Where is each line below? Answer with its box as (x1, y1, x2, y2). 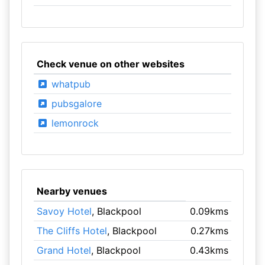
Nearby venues (36, 185, 107, 197)
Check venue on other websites (36, 58, 185, 70)
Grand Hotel (36, 244, 91, 256)
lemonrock (48, 117, 99, 129)
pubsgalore (48, 98, 102, 109)
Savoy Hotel (36, 205, 92, 217)
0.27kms (190, 225, 229, 237)
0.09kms (190, 205, 229, 217)
